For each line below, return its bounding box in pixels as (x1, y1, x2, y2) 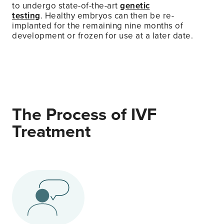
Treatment (12, 118, 90, 144)
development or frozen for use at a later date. (12, 29, 193, 42)
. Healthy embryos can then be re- (40, 9, 174, 22)
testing (12, 9, 40, 22)
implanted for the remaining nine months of (12, 19, 183, 32)
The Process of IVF (12, 101, 156, 127)
